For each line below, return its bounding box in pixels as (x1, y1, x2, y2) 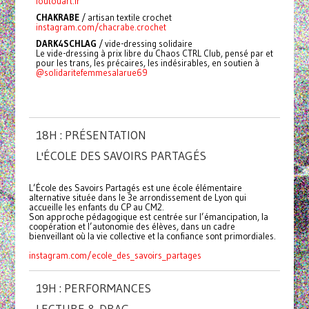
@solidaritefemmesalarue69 (35, 66, 148, 78)
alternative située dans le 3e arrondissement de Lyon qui (28, 191, 246, 203)
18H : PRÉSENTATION (35, 127, 146, 143)
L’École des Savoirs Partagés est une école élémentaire (28, 181, 242, 194)
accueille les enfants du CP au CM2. (28, 201, 168, 213)
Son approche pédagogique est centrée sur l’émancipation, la (28, 210, 268, 223)
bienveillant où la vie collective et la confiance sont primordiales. (28, 230, 279, 242)
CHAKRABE (35, 11, 79, 23)
